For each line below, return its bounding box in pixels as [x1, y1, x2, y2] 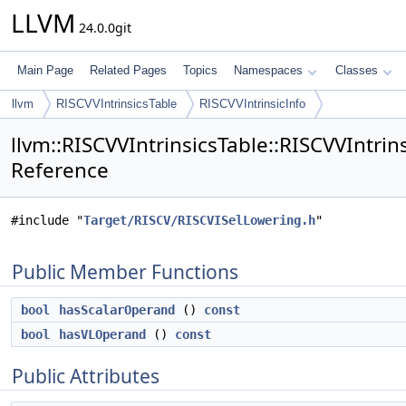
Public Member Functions [12, 259, 238, 285]
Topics [183, 63, 217, 77]
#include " [11, 213, 83, 227]
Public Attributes [12, 363, 159, 389]
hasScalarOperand [59, 303, 175, 317]
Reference [11, 156, 109, 184]
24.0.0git [75, 19, 131, 36]
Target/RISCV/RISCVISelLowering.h [83, 213, 315, 227]
